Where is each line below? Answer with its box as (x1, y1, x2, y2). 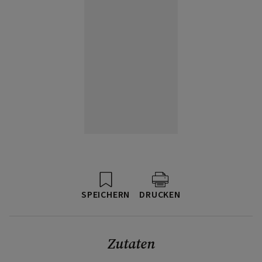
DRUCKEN (139, 188, 181, 201)
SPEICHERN (81, 188, 130, 201)
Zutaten (107, 233, 155, 253)
